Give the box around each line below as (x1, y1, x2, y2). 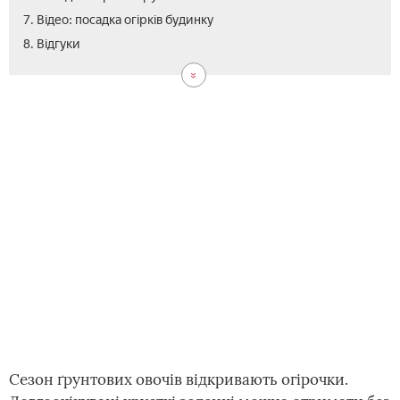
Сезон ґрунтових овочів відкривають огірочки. (9, 370, 348, 389)
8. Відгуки (23, 37, 80, 52)
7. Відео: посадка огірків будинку (23, 12, 213, 28)
